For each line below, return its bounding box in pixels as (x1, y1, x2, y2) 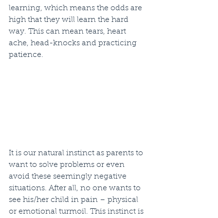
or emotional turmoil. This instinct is (9, 207, 145, 216)
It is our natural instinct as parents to (9, 149, 145, 157)
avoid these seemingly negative (9, 172, 128, 181)
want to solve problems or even (9, 161, 127, 169)
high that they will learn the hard (9, 16, 130, 24)
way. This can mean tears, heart (9, 28, 128, 36)
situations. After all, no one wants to (9, 184, 143, 192)
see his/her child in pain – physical (9, 196, 140, 204)
